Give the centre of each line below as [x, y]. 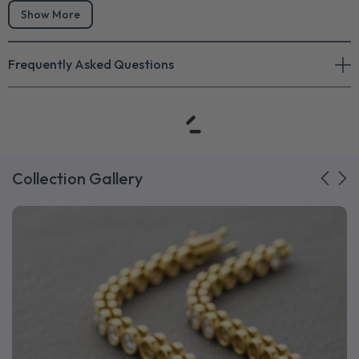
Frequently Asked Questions [91, 64]
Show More [50, 14]
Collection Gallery [77, 178]
